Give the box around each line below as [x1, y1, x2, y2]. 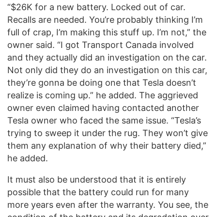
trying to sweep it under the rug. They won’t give [7, 128, 208, 139]
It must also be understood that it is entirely [7, 174, 186, 185]
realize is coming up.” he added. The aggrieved [7, 90, 198, 101]
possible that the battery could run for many [7, 187, 189, 198]
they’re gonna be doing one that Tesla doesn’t [7, 77, 196, 88]
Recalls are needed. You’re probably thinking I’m [7, 15, 203, 25]
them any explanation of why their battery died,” [7, 140, 206, 151]
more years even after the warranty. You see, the [7, 200, 208, 210]
